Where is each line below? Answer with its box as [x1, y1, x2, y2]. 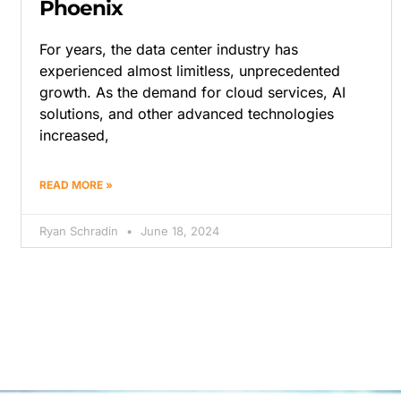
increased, [39, 126, 110, 145]
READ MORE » [39, 178, 114, 192]
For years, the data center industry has [39, 40, 299, 59]
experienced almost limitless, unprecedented [39, 62, 341, 81]
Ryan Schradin [39, 224, 123, 239]
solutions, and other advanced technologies [39, 105, 335, 124]
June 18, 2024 [137, 224, 220, 239]
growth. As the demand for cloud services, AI [39, 83, 346, 102]
